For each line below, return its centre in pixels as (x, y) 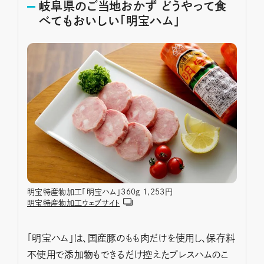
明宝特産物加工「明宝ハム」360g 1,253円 (100, 192)
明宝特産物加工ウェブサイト (74, 203)
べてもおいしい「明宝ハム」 (110, 21)
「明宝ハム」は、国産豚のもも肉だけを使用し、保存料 (131, 238)
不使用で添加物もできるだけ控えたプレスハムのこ (128, 254)
